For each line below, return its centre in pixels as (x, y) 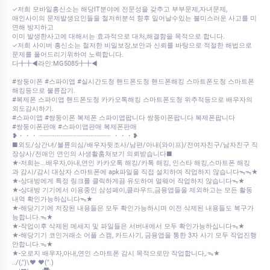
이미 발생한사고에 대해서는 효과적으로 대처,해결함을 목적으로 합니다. (118, 37)
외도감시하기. (33, 109)
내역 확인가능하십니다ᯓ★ (52, 199)
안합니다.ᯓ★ (33, 245)
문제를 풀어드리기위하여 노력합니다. (68, 55)
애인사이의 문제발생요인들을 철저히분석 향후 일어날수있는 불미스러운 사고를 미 (134, 19)
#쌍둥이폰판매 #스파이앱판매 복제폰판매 (74, 127)
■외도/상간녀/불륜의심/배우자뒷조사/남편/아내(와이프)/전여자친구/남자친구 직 (135, 145)
